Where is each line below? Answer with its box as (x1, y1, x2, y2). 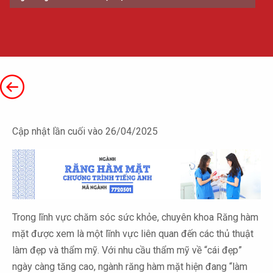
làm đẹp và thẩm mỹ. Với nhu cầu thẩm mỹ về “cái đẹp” (12, 244, 242, 256)
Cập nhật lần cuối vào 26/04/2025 (12, 126, 158, 137)
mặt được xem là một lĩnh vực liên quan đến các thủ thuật (12, 227, 253, 239)
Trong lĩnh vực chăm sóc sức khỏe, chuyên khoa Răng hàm (12, 211, 258, 223)
